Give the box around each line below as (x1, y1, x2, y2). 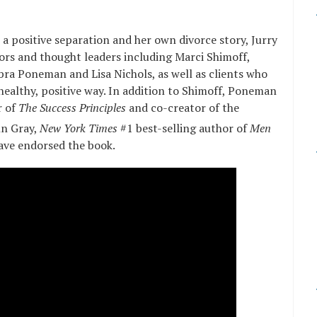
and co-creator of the (126, 100, 239, 115)
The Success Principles (18, 100, 126, 115)
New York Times (40, 120, 120, 137)
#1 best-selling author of (120, 120, 250, 137)
